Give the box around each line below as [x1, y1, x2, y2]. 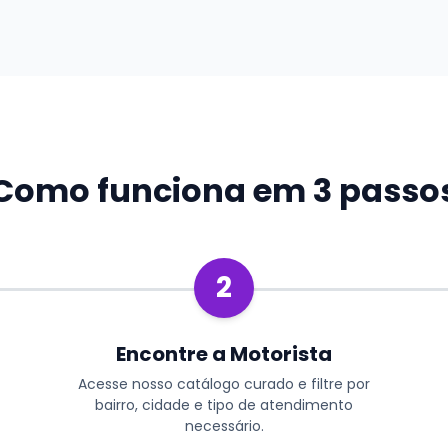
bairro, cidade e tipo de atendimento [95, 394, 353, 415]
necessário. [184, 415, 264, 436]
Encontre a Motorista [116, 339, 332, 368]
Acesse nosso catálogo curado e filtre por [78, 373, 370, 394]
